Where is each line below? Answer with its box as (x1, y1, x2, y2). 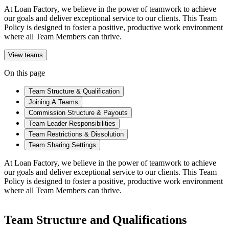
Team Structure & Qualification (29, 87, 120, 95)
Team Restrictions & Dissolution (29, 130, 124, 138)
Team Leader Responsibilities (29, 119, 116, 127)
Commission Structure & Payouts (29, 108, 128, 117)
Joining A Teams (29, 98, 78, 106)
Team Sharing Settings (29, 141, 96, 149)
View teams (8, 51, 43, 59)
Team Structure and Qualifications (4, 213, 187, 227)
